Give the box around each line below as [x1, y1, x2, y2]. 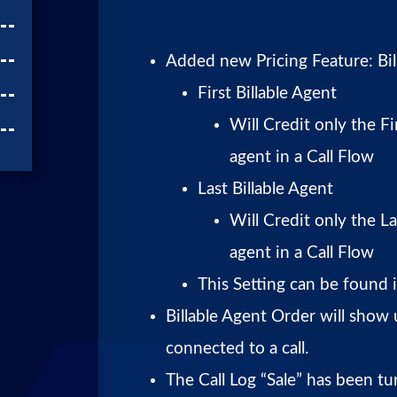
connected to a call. [166, 339, 308, 357]
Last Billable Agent [198, 180, 333, 198]
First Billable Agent [198, 84, 337, 102]
